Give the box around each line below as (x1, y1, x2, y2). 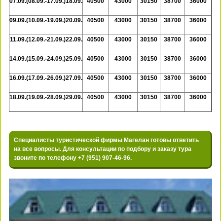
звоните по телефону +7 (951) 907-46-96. (14, 154, 132, 161)
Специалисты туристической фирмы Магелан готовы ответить (14, 136, 199, 144)
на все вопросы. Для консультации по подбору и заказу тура (14, 145, 192, 152)
